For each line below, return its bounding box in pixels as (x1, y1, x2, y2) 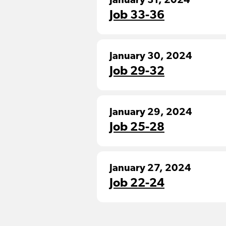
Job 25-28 (109, 122, 164, 134)
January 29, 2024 (109, 107, 192, 118)
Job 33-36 (109, 10, 164, 22)
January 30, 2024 (109, 51, 192, 62)
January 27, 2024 (109, 163, 191, 174)
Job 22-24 (109, 178, 164, 190)
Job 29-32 (109, 66, 164, 78)
